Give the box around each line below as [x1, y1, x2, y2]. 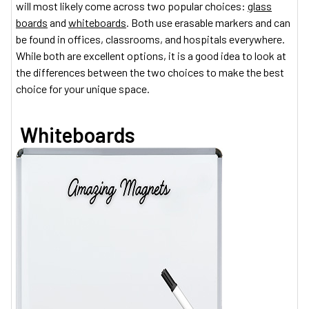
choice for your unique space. [16, 82, 150, 95]
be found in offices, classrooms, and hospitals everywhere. [16, 32, 285, 46]
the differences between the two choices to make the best [16, 66, 284, 79]
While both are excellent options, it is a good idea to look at [16, 49, 286, 62]
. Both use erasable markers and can [126, 16, 290, 29]
